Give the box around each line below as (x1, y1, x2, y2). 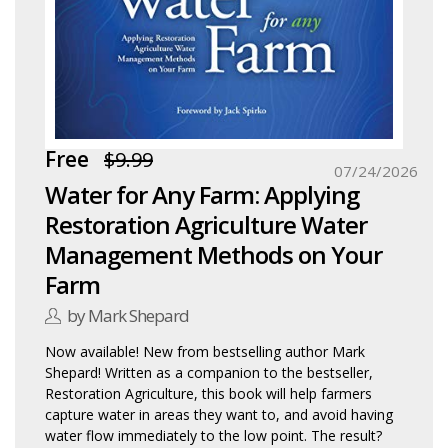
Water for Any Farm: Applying (45, 177, 360, 211)
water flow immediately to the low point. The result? (45, 425, 382, 445)
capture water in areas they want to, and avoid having (45, 404, 393, 424)
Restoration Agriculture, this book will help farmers (45, 383, 372, 403)
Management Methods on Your (45, 237, 383, 271)
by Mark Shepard (67, 303, 190, 327)
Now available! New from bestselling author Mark (45, 341, 365, 361)
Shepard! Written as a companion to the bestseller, (45, 362, 373, 382)
